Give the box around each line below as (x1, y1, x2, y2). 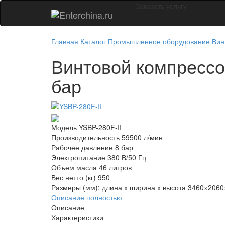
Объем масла (51, 162, 97, 172)
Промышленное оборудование (108, 36, 210, 46)
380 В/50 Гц (107, 152, 146, 162)
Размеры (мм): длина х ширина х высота (51, 182, 186, 192)
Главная (51, 36, 78, 46)
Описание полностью (51, 192, 122, 202)
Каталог (80, 36, 106, 46)
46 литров (99, 162, 132, 172)
